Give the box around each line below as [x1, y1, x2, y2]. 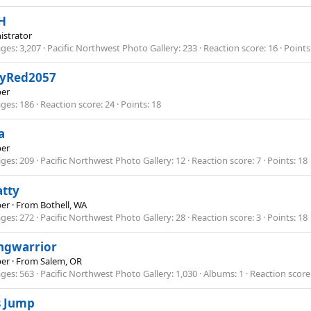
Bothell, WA [40, 198, 87, 211]
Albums [203, 267, 235, 280]
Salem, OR [40, 255, 82, 268]
